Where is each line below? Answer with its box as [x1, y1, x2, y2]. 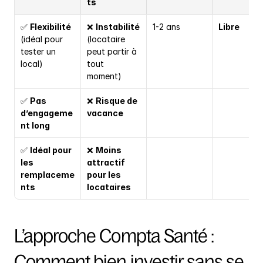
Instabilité [96, 22, 140, 32]
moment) [87, 71, 122, 82]
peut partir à [87, 46, 137, 57]
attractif [87, 157, 125, 168]
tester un [21, 46, 56, 57]
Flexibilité [30, 22, 71, 32]
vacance [87, 108, 123, 119]
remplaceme [21, 170, 75, 180]
